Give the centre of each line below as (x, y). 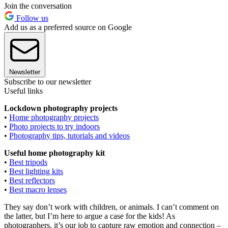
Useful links (23, 91)
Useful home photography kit (54, 153)
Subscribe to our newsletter (48, 82)
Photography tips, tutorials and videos (69, 136)
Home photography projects (54, 118)
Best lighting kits (36, 172)
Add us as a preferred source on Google (68, 27)
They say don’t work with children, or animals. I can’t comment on (111, 207)
